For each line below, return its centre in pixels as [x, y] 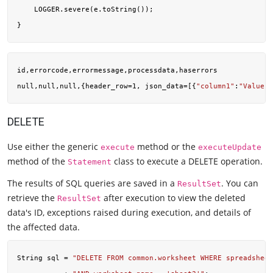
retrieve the [32, 197]
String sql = [45, 257]
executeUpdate [230, 147]
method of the [37, 161]
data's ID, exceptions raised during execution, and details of [129, 212]
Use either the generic [54, 147]
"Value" [254, 86]
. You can [240, 183]
